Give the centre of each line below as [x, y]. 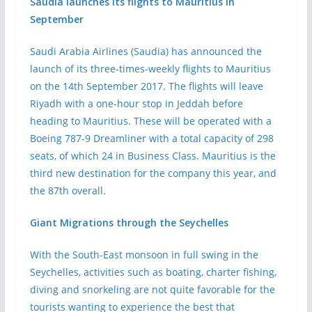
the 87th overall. [68, 190]
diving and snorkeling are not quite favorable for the [152, 289]
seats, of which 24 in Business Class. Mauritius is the [153, 156]
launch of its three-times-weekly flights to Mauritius [150, 69]
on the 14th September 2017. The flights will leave [146, 86]
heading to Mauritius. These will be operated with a [150, 121]
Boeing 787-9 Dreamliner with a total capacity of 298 [151, 138]
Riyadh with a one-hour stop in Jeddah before [136, 103]
